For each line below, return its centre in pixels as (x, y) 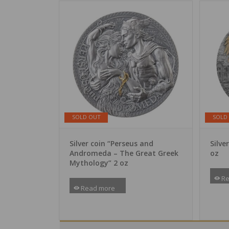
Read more (97, 188)
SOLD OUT (86, 117)
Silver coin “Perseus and (111, 144)
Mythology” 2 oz (99, 163)
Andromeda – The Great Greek (124, 153)
